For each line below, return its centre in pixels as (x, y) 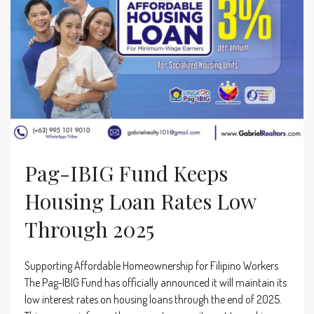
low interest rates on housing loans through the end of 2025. (153, 300)
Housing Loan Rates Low (140, 202)
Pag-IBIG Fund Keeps (126, 173)
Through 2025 (89, 230)
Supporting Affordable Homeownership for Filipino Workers (151, 266)
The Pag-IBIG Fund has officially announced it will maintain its (156, 283)
